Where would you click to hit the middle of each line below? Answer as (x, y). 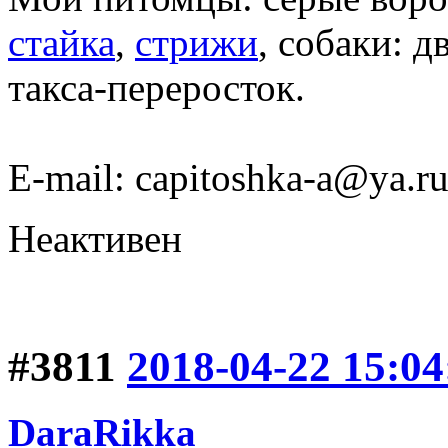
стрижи (196, 42)
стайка (61, 42)
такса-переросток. (156, 87)
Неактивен (95, 238)
